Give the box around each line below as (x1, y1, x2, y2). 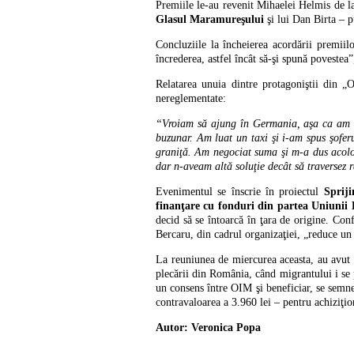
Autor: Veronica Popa (156, 322, 261, 333)
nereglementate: (156, 92, 226, 104)
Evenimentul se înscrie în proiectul (156, 186, 324, 198)
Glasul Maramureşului (156, 13, 264, 25)
